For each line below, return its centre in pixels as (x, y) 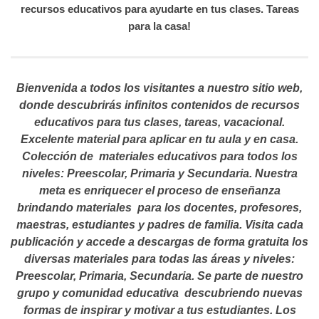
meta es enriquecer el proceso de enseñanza (159, 191)
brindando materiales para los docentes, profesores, (159, 208)
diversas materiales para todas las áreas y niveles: (159, 259)
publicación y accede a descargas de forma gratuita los (159, 242)
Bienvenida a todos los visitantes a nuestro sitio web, (159, 88)
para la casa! (159, 26)
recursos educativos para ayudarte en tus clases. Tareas (159, 9)
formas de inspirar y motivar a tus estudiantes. (149, 310)
